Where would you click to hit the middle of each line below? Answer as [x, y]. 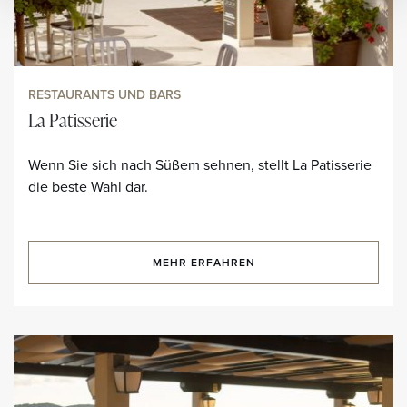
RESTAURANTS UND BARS [104, 94]
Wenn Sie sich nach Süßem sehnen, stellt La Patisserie [200, 164]
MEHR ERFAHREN [203, 262]
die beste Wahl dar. [90, 186]
